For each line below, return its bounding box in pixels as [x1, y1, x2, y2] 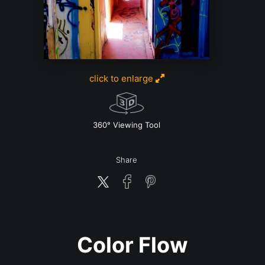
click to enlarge [89, 73, 156, 85]
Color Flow [77, 232, 188, 258]
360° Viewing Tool [93, 120, 160, 130]
